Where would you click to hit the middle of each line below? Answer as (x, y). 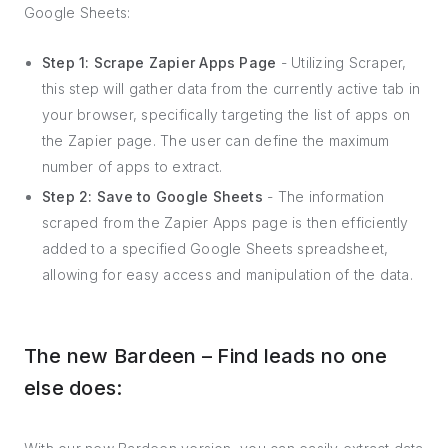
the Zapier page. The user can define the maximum (216, 140)
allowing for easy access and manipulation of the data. (227, 274)
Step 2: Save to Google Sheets (152, 196)
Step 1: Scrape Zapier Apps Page (159, 62)
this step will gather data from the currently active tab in (231, 88)
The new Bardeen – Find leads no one (206, 356)
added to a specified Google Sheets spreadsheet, (215, 248)
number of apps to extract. (132, 166)
